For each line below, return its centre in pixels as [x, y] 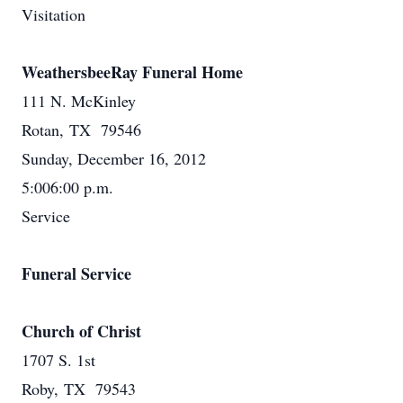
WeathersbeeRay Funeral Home [132, 72]
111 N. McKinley [79, 101]
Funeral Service [76, 273]
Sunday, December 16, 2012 [114, 158]
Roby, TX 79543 [79, 389]
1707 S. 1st [58, 360]
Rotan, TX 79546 [81, 130]
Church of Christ [81, 331]
